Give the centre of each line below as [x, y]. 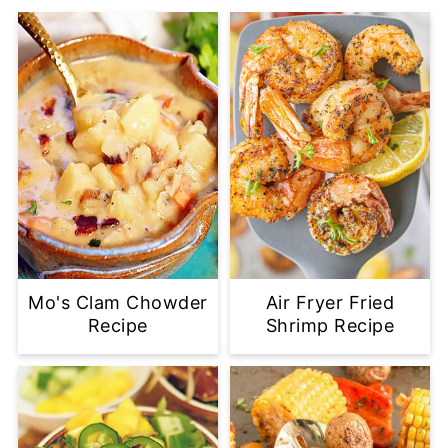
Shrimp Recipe [330, 325]
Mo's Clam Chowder [118, 302]
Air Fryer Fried [330, 302]
